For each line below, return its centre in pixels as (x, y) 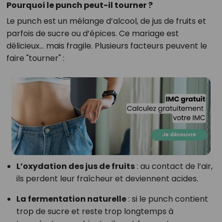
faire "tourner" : (35, 58)
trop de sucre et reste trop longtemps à (95, 212)
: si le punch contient (167, 199)
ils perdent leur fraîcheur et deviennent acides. (107, 179)
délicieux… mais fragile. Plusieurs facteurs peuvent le (107, 46)
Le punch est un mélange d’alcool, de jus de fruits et (106, 21)
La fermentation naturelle (71, 199)
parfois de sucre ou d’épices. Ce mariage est (92, 33)
